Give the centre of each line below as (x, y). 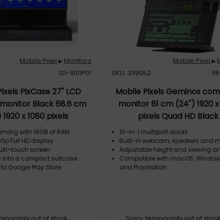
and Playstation (143, 167)
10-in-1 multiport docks (154, 132)
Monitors (78, 61)
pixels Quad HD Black (179, 116)
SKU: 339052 (132, 73)
